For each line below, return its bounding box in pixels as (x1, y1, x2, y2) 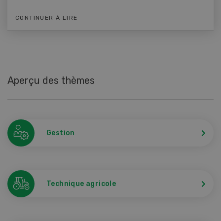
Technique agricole (46, 179, 116, 188)
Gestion (46, 128, 75, 137)
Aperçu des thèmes (7, 74, 95, 86)
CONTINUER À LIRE (15, 14, 78, 21)
